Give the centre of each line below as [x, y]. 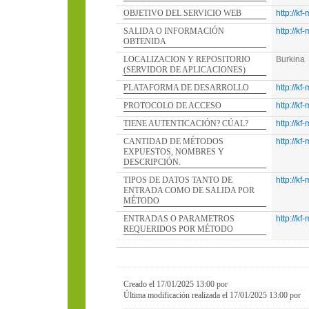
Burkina [290, 59]
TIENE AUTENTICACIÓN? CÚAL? [186, 123]
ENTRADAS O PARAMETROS [179, 219]
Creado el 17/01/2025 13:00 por [178, 284]
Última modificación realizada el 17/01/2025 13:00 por [214, 295]
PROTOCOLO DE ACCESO [172, 106]
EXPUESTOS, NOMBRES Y [174, 152]
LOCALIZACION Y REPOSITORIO [187, 59]
